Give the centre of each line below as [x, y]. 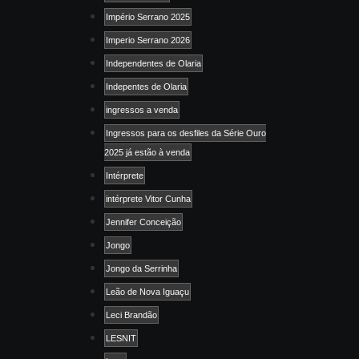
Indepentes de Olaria [146, 86]
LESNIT [121, 338]
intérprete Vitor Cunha [148, 198]
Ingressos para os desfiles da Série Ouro [186, 133]
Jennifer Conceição [143, 222]
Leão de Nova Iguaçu [147, 291]
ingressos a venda [142, 109]
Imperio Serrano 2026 [148, 40]
